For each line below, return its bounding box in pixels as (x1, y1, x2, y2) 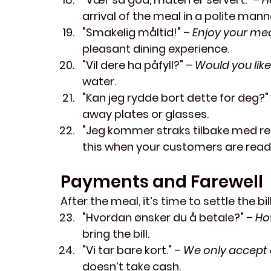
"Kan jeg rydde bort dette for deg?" (82, 90, 269, 106)
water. (82, 74, 116, 90)
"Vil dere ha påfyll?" (82, 57, 183, 73)
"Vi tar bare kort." (82, 243, 172, 258)
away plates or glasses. (82, 106, 209, 122)
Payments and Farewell (60, 170, 263, 194)
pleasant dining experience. (82, 41, 229, 57)
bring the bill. (82, 226, 149, 242)
